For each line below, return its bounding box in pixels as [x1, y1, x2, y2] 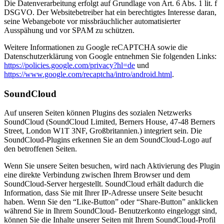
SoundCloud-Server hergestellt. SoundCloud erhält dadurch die [4, 179, 203, 188]
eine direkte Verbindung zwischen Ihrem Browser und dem [4, 170, 190, 179]
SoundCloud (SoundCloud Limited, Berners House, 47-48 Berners [4, 117, 215, 126]
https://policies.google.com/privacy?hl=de [4, 60, 135, 69]
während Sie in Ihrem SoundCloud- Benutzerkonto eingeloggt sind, [4, 206, 217, 215]
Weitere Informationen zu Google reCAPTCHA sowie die [4, 42, 187, 51]
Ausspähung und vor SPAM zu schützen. [4, 25, 134, 34]
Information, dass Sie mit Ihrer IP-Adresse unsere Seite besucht [4, 188, 202, 197]
